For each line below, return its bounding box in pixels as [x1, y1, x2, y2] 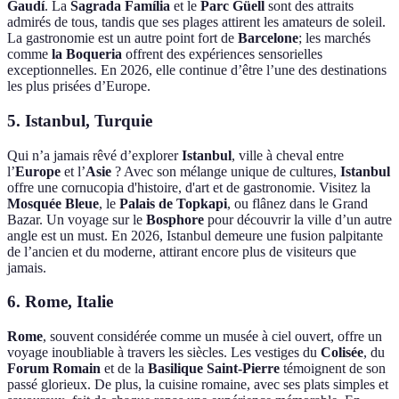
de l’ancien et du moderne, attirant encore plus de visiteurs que [7, 243, 356, 259]
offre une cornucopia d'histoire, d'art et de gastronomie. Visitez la [7, 179, 370, 195]
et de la [101, 361, 148, 377]
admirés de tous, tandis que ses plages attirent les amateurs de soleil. [7, 14, 386, 30]
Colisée [321, 345, 363, 361]
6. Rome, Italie [7, 292, 113, 312]
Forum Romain [7, 361, 101, 377]
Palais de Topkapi [119, 195, 227, 211]
